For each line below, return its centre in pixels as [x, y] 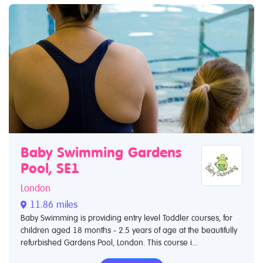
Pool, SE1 [50, 168]
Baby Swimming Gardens [101, 152]
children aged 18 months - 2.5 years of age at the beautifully [129, 230]
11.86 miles [52, 204]
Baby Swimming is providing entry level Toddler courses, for [127, 218]
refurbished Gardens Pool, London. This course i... [109, 242]
